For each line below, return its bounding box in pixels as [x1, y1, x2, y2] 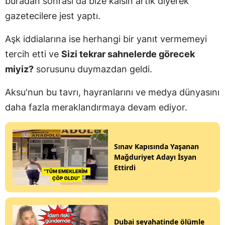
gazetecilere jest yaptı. [5, 10, 100, 21]
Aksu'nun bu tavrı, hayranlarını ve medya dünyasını [5, 86, 219, 97]
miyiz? [5, 63, 34, 74]
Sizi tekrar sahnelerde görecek [61, 48, 195, 59]
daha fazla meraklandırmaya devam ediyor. [5, 101, 187, 113]
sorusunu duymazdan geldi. [34, 63, 152, 74]
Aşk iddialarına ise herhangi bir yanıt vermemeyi [5, 33, 207, 44]
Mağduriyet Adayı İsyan [114, 152, 196, 162]
